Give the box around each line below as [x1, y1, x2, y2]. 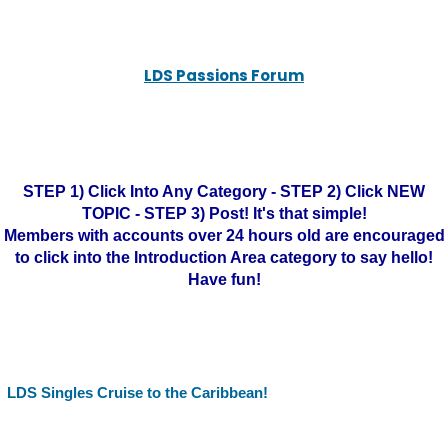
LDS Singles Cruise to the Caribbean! [7, 384, 268, 401]
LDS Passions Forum [144, 65, 304, 86]
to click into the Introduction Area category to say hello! [15, 249, 433, 266]
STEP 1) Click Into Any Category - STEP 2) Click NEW [23, 183, 425, 200]
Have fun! [187, 271, 261, 288]
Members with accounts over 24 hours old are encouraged [3, 227, 445, 244]
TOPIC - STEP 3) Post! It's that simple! [81, 205, 367, 222]
